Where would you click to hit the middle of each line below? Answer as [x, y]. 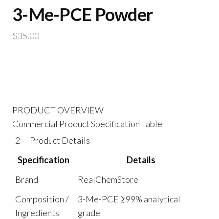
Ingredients [37, 212]
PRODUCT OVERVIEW [58, 110]
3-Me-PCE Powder [83, 14]
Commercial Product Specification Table [87, 123]
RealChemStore [108, 179]
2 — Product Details [53, 140]
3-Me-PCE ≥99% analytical [129, 199]
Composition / [42, 199]
